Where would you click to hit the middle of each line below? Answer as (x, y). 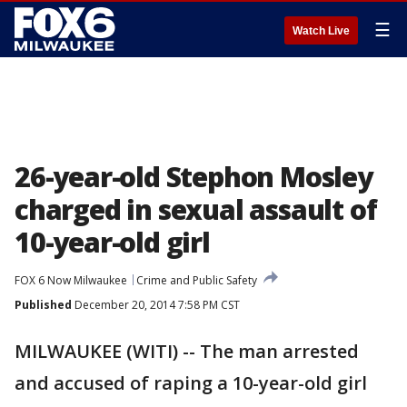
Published (43, 305)
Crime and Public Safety (197, 280)
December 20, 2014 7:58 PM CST (156, 305)
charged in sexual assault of (196, 209)
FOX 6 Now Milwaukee (71, 280)
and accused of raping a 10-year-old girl (191, 383)
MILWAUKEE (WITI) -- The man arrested (187, 351)
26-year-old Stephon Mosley (194, 177)
